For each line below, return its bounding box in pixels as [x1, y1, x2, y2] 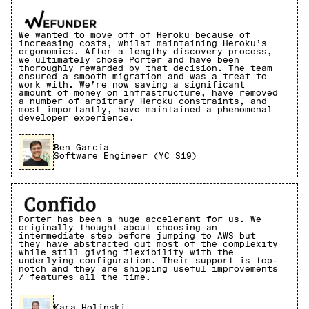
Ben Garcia [53, 143, 109, 153]
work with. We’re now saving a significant [19, 79, 245, 90]
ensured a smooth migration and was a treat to [19, 71, 267, 81]
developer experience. [19, 112, 134, 123]
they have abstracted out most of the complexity [19, 239, 278, 250]
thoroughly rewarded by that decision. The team [19, 63, 272, 73]
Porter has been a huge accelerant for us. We [19, 215, 261, 225]
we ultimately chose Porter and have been [19, 54, 239, 65]
